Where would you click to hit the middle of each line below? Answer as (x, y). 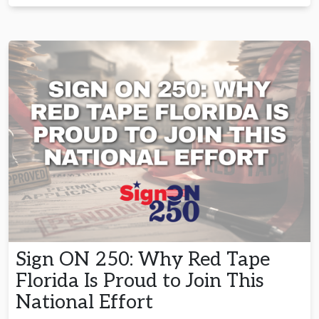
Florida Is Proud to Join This (140, 281)
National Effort (87, 302)
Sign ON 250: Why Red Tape (143, 259)
